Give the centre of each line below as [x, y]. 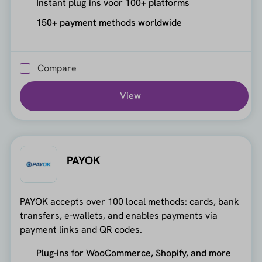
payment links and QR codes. [81, 229]
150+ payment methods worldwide [109, 23]
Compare [57, 68]
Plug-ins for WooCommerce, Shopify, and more [133, 253]
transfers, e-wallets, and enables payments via [118, 215]
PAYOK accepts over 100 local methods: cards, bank [129, 201]
